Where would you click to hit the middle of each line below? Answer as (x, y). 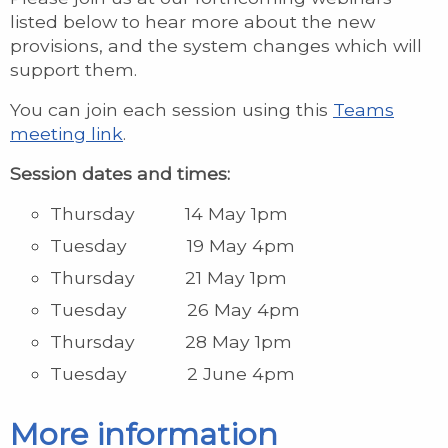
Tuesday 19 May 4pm (172, 246)
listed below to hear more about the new (192, 22)
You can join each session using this (171, 110)
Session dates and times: (122, 174)
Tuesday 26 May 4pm (175, 310)
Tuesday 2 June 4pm (172, 374)
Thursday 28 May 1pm (171, 342)
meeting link (66, 134)
